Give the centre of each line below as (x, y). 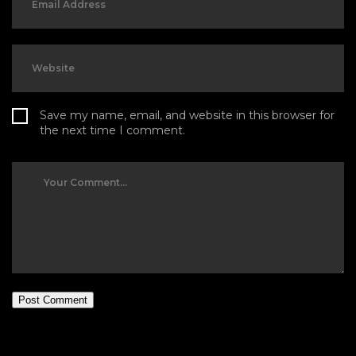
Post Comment (53, 300)
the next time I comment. (112, 130)
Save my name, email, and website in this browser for (187, 115)
